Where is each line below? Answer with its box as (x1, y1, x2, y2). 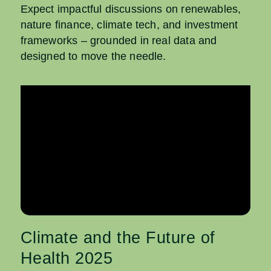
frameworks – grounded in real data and (20, 34, 217, 47)
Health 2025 (20, 249, 113, 267)
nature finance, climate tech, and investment (20, 19, 238, 31)
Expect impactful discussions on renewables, (20, 3, 241, 16)
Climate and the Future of (20, 228, 216, 247)
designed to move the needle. (20, 50, 166, 63)
